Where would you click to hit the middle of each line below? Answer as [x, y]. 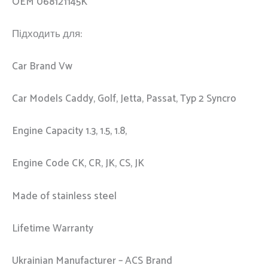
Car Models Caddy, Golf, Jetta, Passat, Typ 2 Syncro [124, 99]
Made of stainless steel [64, 196]
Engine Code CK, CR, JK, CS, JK [78, 164]
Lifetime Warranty [53, 228]
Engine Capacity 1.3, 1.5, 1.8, [69, 131]
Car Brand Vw [42, 66]
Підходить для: [47, 34]
